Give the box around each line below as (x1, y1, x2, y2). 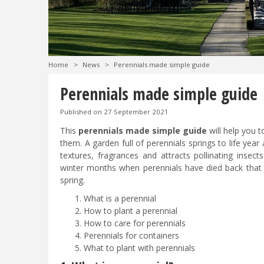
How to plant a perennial (84, 205, 180, 217)
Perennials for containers (84, 230, 181, 242)
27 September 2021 (104, 107, 169, 116)
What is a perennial (84, 193, 159, 204)
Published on (60, 107, 104, 116)
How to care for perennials (84, 217, 188, 229)
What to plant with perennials (84, 242, 195, 254)
